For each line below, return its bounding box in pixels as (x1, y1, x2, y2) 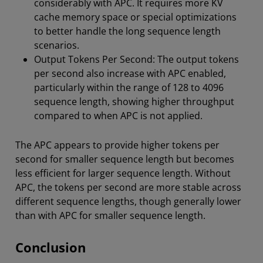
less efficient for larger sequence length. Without (15, 167, 231, 180)
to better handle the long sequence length (34, 25, 221, 38)
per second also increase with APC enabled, (34, 67, 226, 80)
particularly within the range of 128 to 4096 (34, 81, 224, 95)
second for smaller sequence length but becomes (15, 153, 234, 166)
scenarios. (34, 39, 79, 52)
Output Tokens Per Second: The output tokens (34, 53, 239, 66)
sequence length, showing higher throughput (34, 95, 234, 109)
